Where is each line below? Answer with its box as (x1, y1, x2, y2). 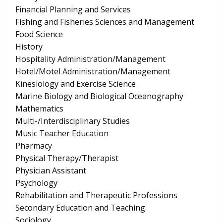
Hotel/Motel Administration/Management (15, 66, 170, 77)
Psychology (15, 177, 57, 189)
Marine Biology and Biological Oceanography (15, 91, 183, 102)
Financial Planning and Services (15, 4, 131, 15)
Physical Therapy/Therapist (15, 153, 118, 164)
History (15, 41, 43, 53)
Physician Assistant (15, 165, 86, 176)
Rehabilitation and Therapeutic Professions (15, 190, 177, 201)
